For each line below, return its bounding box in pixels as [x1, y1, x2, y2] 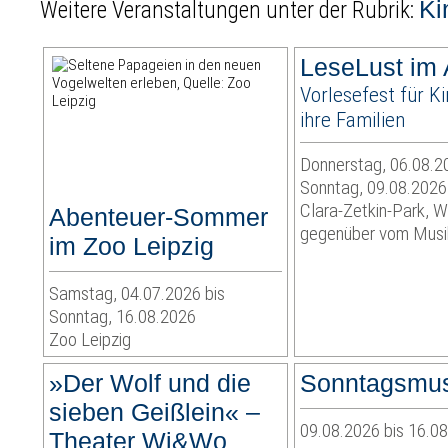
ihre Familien [300, 107, 406, 133]
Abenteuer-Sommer [49, 203, 269, 232]
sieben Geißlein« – [49, 398, 261, 427]
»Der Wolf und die [49, 369, 252, 398]
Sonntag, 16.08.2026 [49, 305, 197, 329]
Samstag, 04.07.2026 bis [49, 282, 226, 306]
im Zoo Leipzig [49, 232, 215, 261]
